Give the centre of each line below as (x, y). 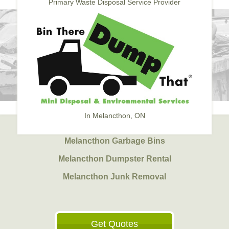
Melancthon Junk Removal (114, 177)
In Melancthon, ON (114, 116)
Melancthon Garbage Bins (114, 141)
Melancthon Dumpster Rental (114, 159)
